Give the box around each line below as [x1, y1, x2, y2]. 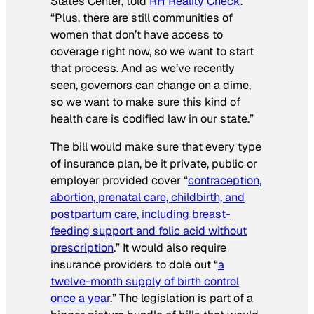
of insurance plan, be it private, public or [50, 156, 257, 171]
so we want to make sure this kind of [50, 94, 240, 109]
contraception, [188, 172, 261, 188]
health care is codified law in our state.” [50, 111, 254, 126]
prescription [50, 240, 114, 255]
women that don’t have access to [50, 27, 223, 42]
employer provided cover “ [50, 172, 188, 188]
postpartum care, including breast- [50, 206, 231, 221]
